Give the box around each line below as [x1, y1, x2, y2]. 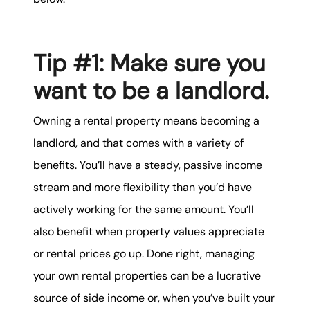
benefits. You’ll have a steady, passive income [33, 157, 262, 172]
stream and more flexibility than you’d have [33, 179, 252, 194]
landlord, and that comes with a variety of [33, 135, 244, 150]
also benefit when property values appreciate [33, 224, 264, 239]
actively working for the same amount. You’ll [33, 201, 254, 217]
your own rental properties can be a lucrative [33, 268, 261, 283]
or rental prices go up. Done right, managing [33, 246, 255, 261]
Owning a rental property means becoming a [33, 113, 259, 128]
